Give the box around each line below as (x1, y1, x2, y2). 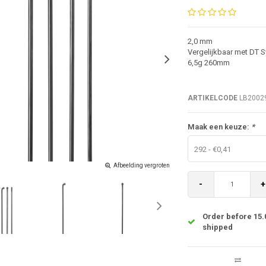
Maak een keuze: (187, 122, 251, 131)
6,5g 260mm (187, 58, 230, 67)
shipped (202, 222, 233, 232)
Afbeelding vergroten (113, 161, 170, 169)
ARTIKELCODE (187, 93, 237, 102)
